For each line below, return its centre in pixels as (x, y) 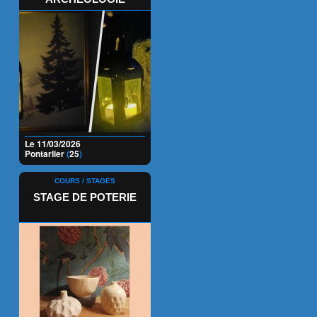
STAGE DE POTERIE (85, 197)
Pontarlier (46, 154)
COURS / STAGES (85, 181)
